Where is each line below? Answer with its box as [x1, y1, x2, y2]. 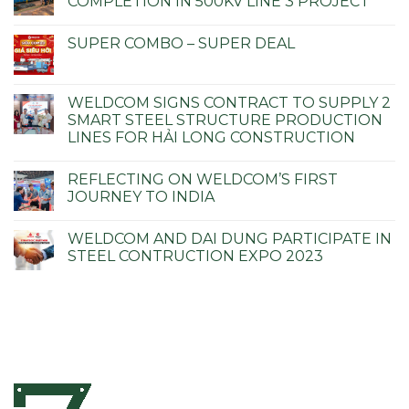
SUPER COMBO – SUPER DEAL [68, 34, 295, 52]
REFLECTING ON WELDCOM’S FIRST [68, 170, 338, 188]
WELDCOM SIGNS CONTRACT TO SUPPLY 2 [68, 93, 391, 111]
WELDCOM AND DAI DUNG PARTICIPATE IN [68, 229, 392, 247]
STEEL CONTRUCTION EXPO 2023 [68, 246, 323, 265]
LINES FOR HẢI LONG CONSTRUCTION [68, 128, 355, 146]
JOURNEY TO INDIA [68, 187, 215, 205]
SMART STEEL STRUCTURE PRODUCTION [68, 110, 383, 129]
